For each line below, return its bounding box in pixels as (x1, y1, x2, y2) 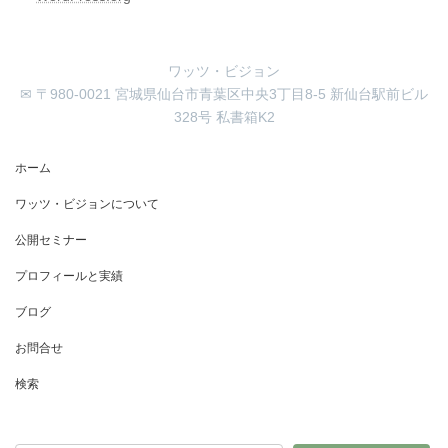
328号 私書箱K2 (173, 108, 275, 125)
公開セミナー (15, 232, 87, 247)
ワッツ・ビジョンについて (15, 196, 159, 211)
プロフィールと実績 (15, 268, 123, 283)
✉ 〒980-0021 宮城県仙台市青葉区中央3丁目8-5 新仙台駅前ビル (20, 85, 428, 102)
